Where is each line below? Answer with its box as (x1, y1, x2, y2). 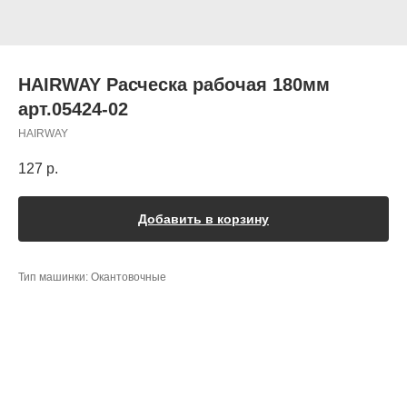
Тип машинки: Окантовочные (18, 271, 166, 284)
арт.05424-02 (18, 99, 128, 119)
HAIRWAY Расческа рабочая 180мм (18, 74, 330, 94)
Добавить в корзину (138, 212, 269, 227)
